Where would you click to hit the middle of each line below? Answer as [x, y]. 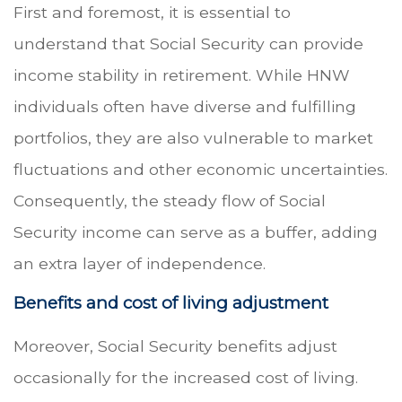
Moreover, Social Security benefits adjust [175, 345]
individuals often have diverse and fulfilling [185, 106]
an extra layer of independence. [140, 263]
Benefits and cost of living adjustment [171, 302]
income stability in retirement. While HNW [182, 74]
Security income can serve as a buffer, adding [196, 232]
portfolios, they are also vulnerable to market [193, 137]
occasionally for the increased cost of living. [186, 377]
